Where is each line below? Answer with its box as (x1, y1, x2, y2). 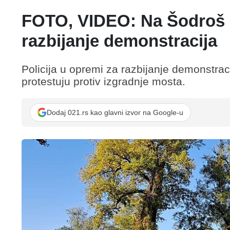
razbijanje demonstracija (22, 31, 217, 51)
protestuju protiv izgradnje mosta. (22, 75, 185, 88)
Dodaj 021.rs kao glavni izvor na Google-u (47, 108, 183, 117)
